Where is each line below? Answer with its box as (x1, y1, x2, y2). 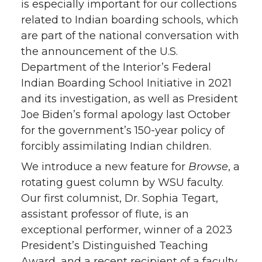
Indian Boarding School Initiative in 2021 (21, 76, 232, 89)
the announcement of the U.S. (21, 44, 178, 58)
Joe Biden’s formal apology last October (21, 108, 230, 121)
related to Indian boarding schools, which (21, 13, 239, 26)
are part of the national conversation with (21, 29, 239, 42)
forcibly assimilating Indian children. (21, 139, 211, 153)
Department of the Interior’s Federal (21, 60, 211, 74)
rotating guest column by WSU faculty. (21, 175, 223, 189)
